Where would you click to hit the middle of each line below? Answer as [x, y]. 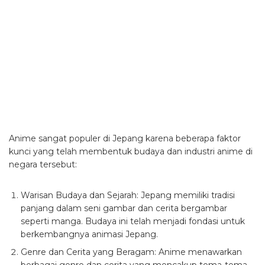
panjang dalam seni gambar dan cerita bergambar [124, 208]
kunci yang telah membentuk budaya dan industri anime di [131, 151]
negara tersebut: [43, 164]
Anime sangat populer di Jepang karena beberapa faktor [125, 138]
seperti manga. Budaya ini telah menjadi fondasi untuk [133, 221]
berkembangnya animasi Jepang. [89, 234]
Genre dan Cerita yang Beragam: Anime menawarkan [131, 252]
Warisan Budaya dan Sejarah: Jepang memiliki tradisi [128, 195]
